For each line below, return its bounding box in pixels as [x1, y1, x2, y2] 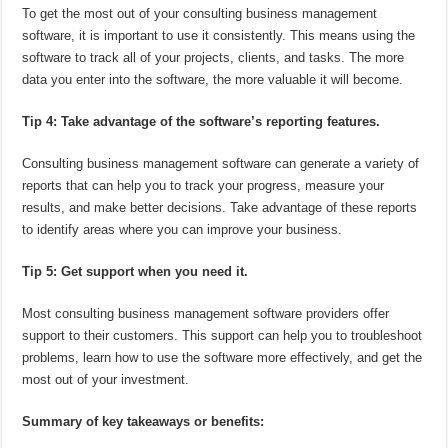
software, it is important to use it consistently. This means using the [22, 28, 416, 44]
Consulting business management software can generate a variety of [22, 156, 420, 172]
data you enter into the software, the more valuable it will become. [22, 72, 404, 88]
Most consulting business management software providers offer [22, 306, 390, 322]
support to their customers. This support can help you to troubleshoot [22, 328, 423, 344]
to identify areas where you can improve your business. [22, 222, 343, 238]
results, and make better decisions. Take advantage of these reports [22, 200, 418, 216]
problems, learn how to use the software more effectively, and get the [22, 350, 423, 366]
